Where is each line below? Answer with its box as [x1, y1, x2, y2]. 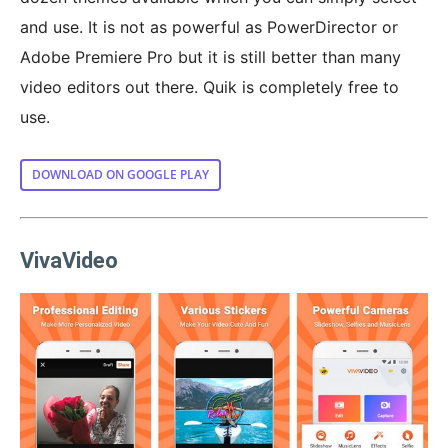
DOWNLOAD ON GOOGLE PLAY [32, 165, 209, 183]
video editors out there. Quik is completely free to [20, 76, 399, 97]
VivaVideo [20, 247, 118, 273]
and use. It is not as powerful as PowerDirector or [20, 16, 398, 37]
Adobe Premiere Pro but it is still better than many [20, 46, 401, 67]
